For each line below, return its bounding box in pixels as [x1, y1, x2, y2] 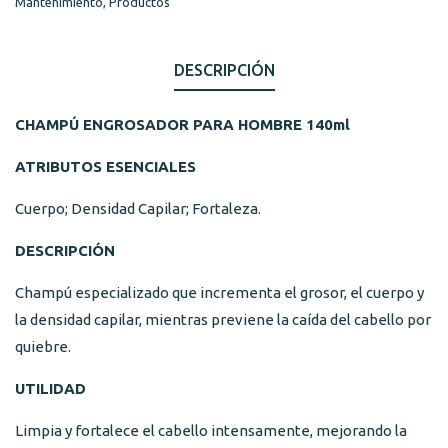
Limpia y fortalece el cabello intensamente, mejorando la [15, 421, 407, 439]
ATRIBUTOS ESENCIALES [15, 157, 196, 175]
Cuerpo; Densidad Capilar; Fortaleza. [15, 199, 270, 217]
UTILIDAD [15, 379, 86, 397]
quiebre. [15, 337, 71, 355]
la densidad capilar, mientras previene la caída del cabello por [15, 310, 431, 328]
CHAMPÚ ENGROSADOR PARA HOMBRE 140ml [15, 115, 350, 133]
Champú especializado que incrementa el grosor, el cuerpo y [15, 283, 424, 301]
